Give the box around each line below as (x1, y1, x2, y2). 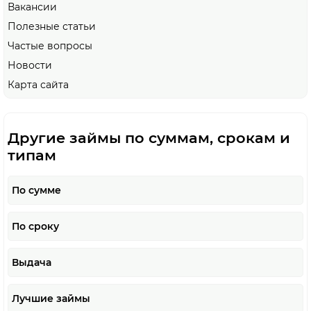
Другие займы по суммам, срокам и (8, 128, 290, 146)
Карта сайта (8, 78, 69, 92)
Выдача (12, 256, 51, 269)
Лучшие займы (12, 292, 90, 305)
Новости (8, 59, 52, 72)
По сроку (12, 220, 59, 233)
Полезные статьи (8, 20, 96, 33)
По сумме (12, 184, 61, 196)
